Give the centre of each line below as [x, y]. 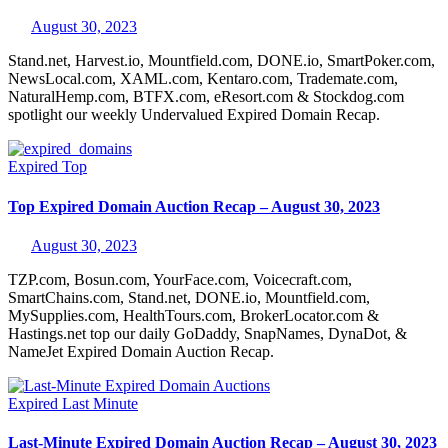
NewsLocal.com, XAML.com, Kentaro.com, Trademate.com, [203, 79]
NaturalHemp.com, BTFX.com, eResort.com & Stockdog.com [206, 97]
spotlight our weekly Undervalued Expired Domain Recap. [194, 115]
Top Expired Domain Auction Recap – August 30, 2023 [194, 206]
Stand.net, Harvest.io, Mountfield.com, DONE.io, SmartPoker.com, [221, 61]
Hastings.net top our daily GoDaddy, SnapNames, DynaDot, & [207, 333]
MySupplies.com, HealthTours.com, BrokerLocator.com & [193, 315]
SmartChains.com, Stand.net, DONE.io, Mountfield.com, [189, 297]
